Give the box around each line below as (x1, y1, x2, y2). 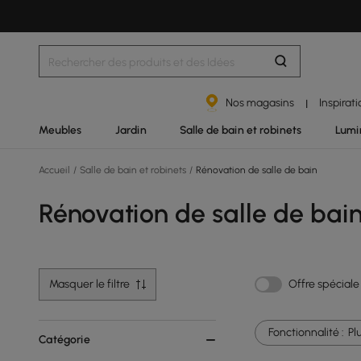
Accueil (39, 164, 73, 176)
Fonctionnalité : (268, 326, 344, 339)
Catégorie (39, 333, 90, 346)
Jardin (114, 123, 147, 136)
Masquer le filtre (49, 277, 130, 291)
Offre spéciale (288, 277, 359, 291)
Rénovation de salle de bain (193, 164, 317, 176)
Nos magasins (226, 96, 295, 109)
